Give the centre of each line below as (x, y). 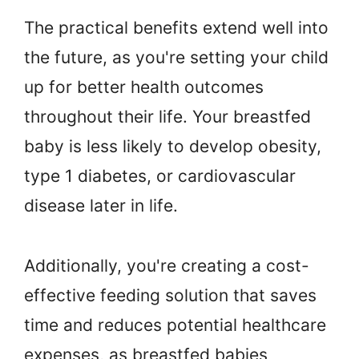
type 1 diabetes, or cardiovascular (160, 176)
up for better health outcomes (144, 87)
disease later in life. (101, 206)
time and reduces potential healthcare (175, 325)
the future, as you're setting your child (176, 58)
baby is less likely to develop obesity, (173, 147)
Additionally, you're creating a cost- (167, 266)
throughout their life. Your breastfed (167, 117)
